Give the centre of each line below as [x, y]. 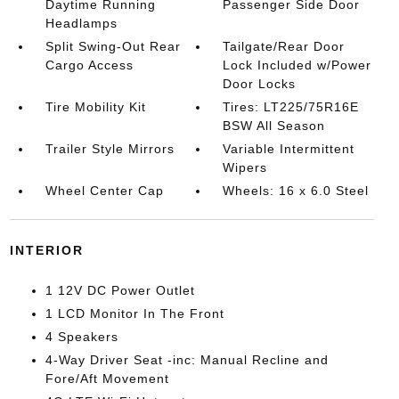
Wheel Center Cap [104, 191]
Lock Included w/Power [297, 65]
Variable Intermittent [289, 149]
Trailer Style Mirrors [110, 149]
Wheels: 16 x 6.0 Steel [296, 191]
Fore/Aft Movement [107, 379]
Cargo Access [89, 65]
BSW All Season [274, 126]
